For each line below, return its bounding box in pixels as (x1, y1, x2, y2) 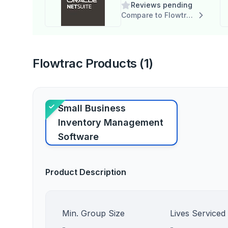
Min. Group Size (62, 208, 125, 218)
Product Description (45, 167, 126, 177)
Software (58, 131, 99, 142)
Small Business (58, 103, 126, 113)
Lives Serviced (170, 208, 225, 218)
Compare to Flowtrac (186, 11, 193, 19)
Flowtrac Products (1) (33, 56, 153, 71)
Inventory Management (58, 117, 163, 128)
